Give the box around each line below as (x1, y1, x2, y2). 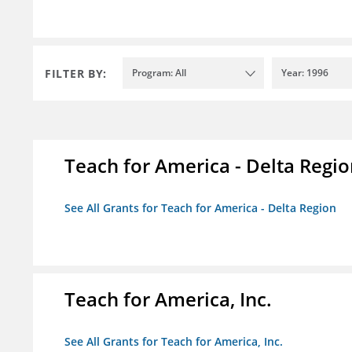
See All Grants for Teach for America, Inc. (64, 334, 283, 350)
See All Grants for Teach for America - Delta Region (64, 200, 336, 216)
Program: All (132, 66, 186, 80)
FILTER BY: (45, 65, 107, 81)
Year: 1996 (281, 66, 328, 80)
